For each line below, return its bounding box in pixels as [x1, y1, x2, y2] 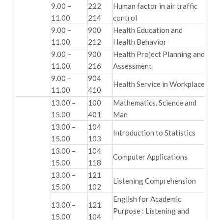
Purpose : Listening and [113, 206, 189, 215]
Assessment [113, 61, 152, 70]
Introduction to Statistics [113, 128, 195, 137]
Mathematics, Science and [113, 98, 196, 107]
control [113, 13, 137, 22]
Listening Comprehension [113, 176, 196, 185]
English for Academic [113, 194, 181, 203]
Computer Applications [113, 152, 188, 161]
